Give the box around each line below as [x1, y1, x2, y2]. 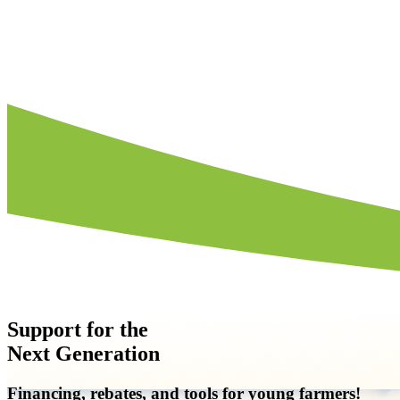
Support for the [7, 318, 148, 342]
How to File [10, 21, 81, 37]
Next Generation [7, 342, 160, 366]
